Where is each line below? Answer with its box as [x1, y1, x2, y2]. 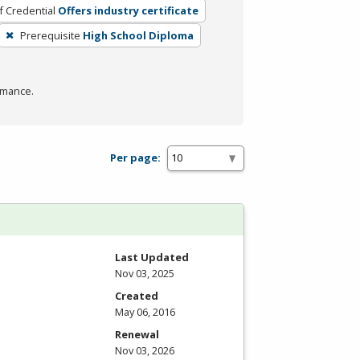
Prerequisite [19, 27, 80, 43]
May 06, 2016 [115, 304, 175, 319]
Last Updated [115, 249, 189, 264]
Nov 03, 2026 [115, 342, 174, 358]
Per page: [110, 150, 161, 166]
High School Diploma [82, 27, 194, 43]
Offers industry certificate [57, 2, 198, 18]
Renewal [115, 326, 159, 342]
